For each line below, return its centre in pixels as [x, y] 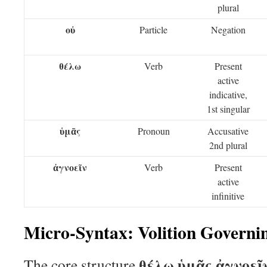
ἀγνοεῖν [70, 167]
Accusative [228, 131]
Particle [153, 30]
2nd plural [228, 145]
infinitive [228, 196]
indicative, [228, 94]
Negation [228, 30]
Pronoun [153, 131]
